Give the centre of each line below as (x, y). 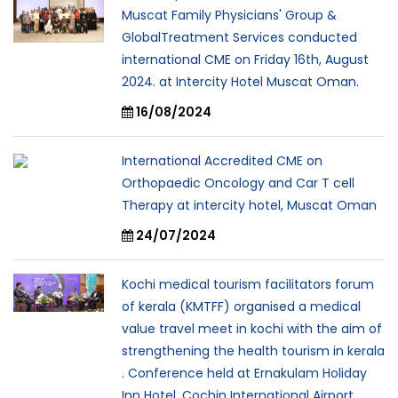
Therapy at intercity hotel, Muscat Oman (249, 205)
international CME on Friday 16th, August (245, 60)
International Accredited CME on (222, 161)
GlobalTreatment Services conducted (239, 37)
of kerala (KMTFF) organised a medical (241, 306)
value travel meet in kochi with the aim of (252, 329)
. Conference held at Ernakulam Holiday (244, 373)
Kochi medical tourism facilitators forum (248, 284)
